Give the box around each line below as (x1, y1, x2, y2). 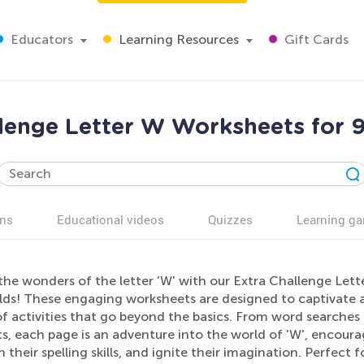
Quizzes (208, 211, 253, 227)
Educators (7, 32, 73, 47)
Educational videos (57, 211, 164, 227)
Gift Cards (281, 32, 349, 47)
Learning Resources (115, 32, 239, 47)
